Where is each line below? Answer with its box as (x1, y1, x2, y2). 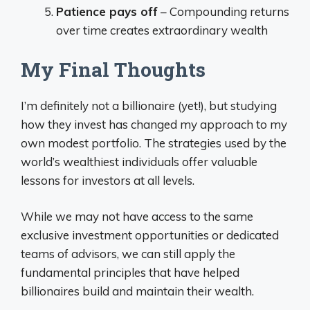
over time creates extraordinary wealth (56, 23, 268, 37)
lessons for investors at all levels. (21, 172, 194, 188)
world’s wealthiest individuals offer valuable (21, 154, 257, 169)
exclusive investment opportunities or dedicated (21, 228, 279, 242)
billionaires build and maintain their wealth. (21, 284, 254, 298)
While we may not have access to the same (21, 209, 253, 224)
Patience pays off (56, 4, 158, 19)
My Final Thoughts (21, 56, 206, 82)
